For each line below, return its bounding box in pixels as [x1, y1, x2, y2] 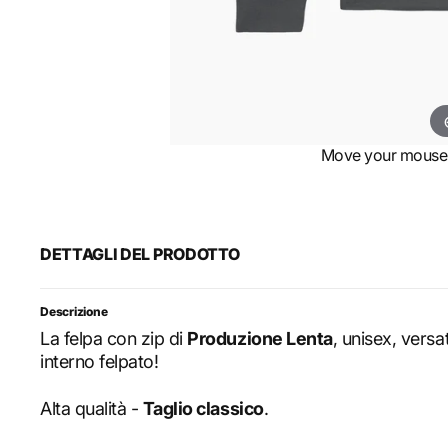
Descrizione [40, 304, 108, 320]
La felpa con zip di [40, 328, 188, 350]
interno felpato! [40, 351, 159, 373]
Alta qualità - [40, 398, 143, 420]
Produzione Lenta [187, 328, 333, 350]
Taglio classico [142, 398, 264, 420]
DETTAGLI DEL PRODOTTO [40, 244, 240, 265]
